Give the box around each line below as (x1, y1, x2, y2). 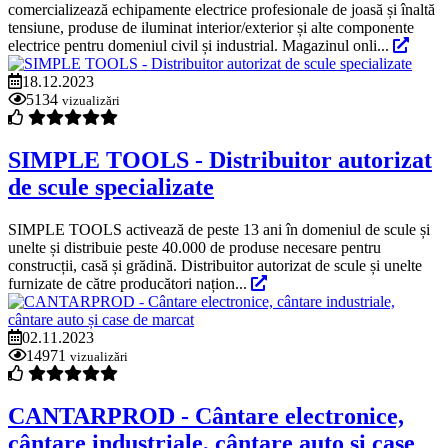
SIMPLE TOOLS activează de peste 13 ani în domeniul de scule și (8, 220, 430, 238)
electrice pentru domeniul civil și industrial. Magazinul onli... (8, 36, 393, 54)
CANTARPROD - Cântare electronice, (8, 402, 404, 429)
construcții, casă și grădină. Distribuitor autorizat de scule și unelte (8, 256, 422, 274)
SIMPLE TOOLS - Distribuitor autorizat (8, 146, 432, 173)
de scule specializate (8, 173, 214, 200)
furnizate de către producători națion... (8, 274, 251, 292)
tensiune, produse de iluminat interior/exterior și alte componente (8, 18, 414, 36)
